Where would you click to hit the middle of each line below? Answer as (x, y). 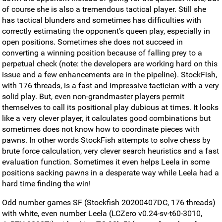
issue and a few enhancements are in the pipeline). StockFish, (110, 74)
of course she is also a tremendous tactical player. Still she (104, 9)
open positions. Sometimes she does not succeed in (92, 42)
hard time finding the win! (46, 183)
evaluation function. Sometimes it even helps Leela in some (106, 162)
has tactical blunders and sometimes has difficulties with (102, 20)
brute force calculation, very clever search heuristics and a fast (111, 151)
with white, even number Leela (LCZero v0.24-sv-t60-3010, (102, 213)
